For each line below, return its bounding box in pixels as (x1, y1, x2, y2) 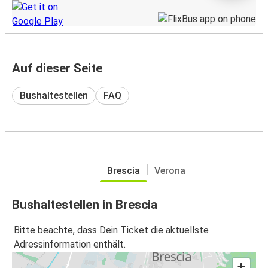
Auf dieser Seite (12, 60, 102, 75)
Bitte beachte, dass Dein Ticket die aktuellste (14, 224, 209, 236)
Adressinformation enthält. (14, 239, 126, 251)
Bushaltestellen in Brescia (12, 197, 157, 212)
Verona (154, 165, 185, 176)
